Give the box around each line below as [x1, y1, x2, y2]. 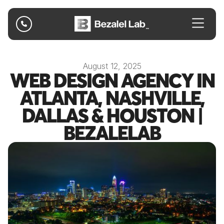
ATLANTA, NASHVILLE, [19, 86, 204, 110]
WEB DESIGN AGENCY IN [9, 68, 214, 92]
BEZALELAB [63, 121, 160, 145]
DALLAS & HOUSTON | [21, 103, 202, 127]
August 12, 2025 [82, 61, 141, 71]
